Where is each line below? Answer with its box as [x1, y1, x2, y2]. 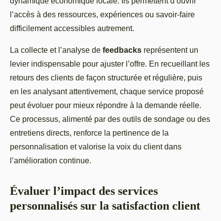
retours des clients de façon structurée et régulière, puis [10, 73, 202, 82]
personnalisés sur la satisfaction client [10, 199, 200, 212]
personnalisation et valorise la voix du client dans [10, 142, 182, 151]
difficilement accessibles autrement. [10, 24, 134, 33]
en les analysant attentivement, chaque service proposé [10, 87, 204, 96]
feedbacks [103, 45, 142, 54]
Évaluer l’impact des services [10, 184, 158, 197]
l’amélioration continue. [10, 156, 91, 165]
